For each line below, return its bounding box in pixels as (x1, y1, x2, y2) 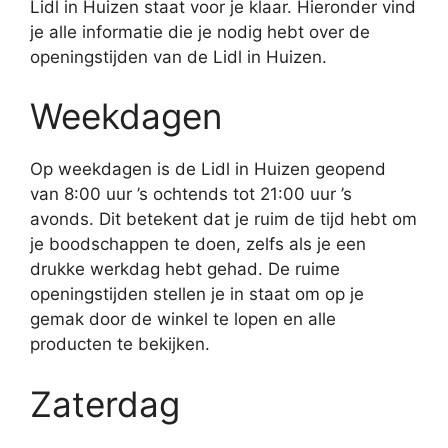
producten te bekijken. (30, 334, 210, 354)
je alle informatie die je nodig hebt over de (30, 21, 370, 42)
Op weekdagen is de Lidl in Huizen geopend (30, 159, 386, 179)
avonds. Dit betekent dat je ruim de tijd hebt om (30, 209, 417, 229)
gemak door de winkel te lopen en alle (30, 309, 336, 329)
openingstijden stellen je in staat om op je (30, 284, 364, 304)
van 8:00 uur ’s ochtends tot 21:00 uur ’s (30, 184, 352, 204)
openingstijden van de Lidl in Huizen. (30, 46, 327, 67)
